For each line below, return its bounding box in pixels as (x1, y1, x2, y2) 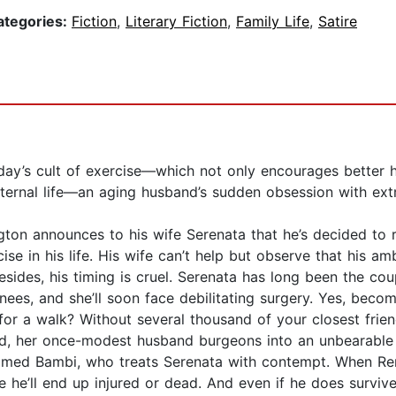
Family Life (236, 12, 309, 31)
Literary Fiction (126, 12, 227, 31)
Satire (318, 12, 357, 31)
